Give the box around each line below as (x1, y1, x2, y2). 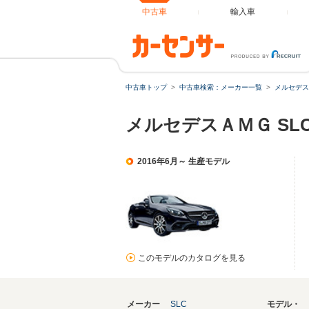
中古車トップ (126, 83, 167, 91)
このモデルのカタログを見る (138, 253, 246, 263)
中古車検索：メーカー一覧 (179, 83, 262, 91)
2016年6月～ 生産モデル (137, 157, 230, 166)
